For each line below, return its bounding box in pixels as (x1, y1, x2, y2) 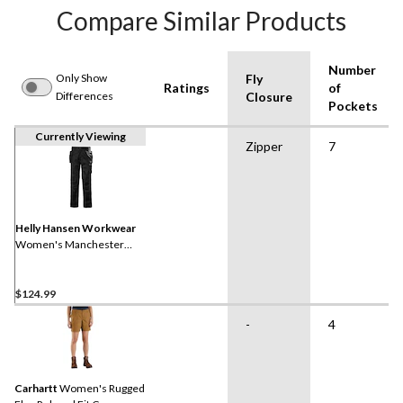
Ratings (164, 80, 210, 96)
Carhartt (14, 381, 58, 396)
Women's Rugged (58, 381, 145, 396)
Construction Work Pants (15, 254, 137, 268)
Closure (246, 89, 292, 105)
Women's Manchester (15, 237, 124, 252)
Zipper (246, 139, 282, 155)
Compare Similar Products (57, 5, 346, 37)
